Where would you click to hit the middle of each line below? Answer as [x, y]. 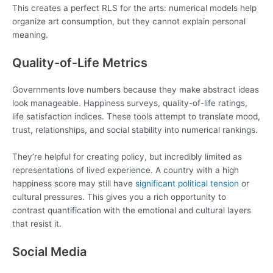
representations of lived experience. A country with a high [126, 170]
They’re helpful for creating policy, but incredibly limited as [127, 156]
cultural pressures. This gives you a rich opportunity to [119, 197]
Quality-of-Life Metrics [80, 62]
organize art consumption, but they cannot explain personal [129, 22]
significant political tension [187, 183]
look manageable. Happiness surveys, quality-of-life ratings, [130, 103]
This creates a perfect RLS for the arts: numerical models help [134, 8]
